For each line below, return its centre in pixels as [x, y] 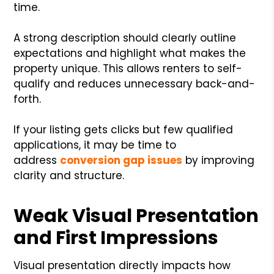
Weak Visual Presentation [136, 216]
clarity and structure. [69, 175]
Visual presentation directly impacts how [122, 265]
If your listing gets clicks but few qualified [124, 129]
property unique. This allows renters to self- [128, 68]
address [35, 160]
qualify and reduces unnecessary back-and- [135, 83]
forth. [28, 99]
